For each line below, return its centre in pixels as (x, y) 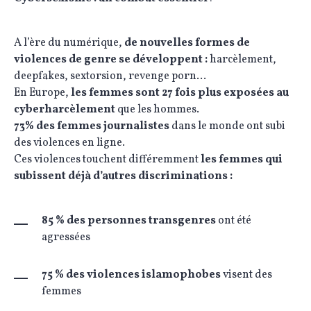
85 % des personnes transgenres (129, 221)
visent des (246, 275)
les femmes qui (242, 160)
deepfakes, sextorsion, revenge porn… (110, 77)
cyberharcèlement (65, 110)
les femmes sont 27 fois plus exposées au (180, 93)
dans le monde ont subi (227, 127)
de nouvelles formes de (187, 43)
